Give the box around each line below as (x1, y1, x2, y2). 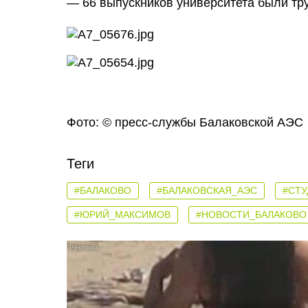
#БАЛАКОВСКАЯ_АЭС (157, 185, 257, 196)
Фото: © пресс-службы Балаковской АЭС (67, 115, 303, 129)
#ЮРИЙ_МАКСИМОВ (74, 209, 170, 220)
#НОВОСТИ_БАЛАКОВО (196, 209, 307, 220)
